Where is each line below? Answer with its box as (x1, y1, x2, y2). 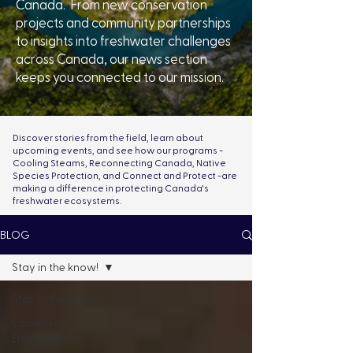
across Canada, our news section (16, 51, 207, 69)
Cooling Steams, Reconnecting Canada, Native (13, 157, 226, 169)
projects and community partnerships (16, 15, 231, 32)
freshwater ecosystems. (13, 195, 121, 207)
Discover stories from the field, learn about (13, 132, 203, 144)
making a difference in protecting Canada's (13, 182, 209, 195)
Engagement (12, 331, 76, 346)
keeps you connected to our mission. (16, 69, 229, 87)
